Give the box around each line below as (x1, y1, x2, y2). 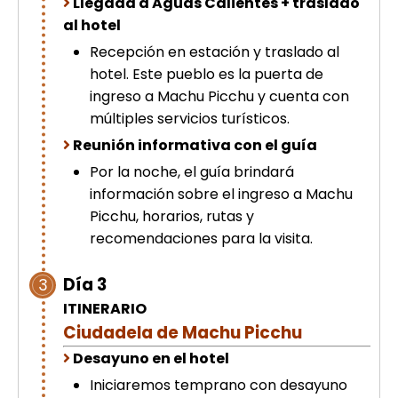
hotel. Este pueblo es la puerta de (90, 64, 323, 85)
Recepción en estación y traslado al (90, 42, 339, 63)
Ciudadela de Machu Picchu (63, 321, 302, 346)
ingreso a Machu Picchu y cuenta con (90, 86, 349, 107)
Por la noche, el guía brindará (90, 162, 294, 183)
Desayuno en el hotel (73, 348, 229, 370)
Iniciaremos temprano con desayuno (90, 375, 347, 396)
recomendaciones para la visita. (90, 228, 313, 250)
